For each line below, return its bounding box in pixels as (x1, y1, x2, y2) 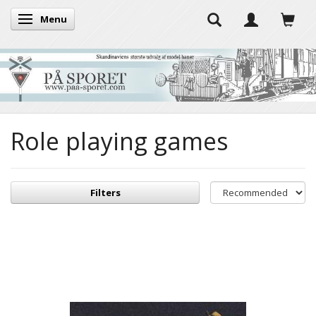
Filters (90, 186, 121, 199)
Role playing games (11, 124, 229, 157)
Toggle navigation (28, 13, 105, 26)
